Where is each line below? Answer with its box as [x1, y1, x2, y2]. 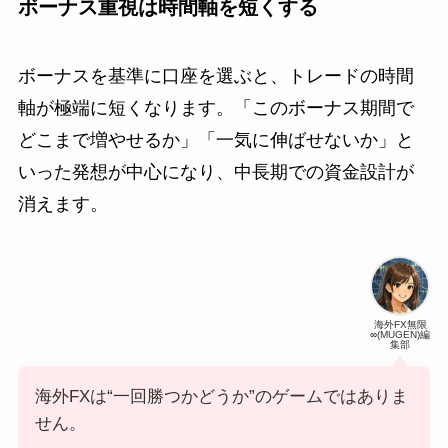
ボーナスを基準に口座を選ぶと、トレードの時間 [17, 66, 414, 87]
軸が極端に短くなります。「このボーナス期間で [17, 98, 414, 119]
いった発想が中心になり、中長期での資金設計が [17, 162, 414, 183]
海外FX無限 [373, 319, 427, 331]
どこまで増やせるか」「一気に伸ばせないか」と [17, 130, 414, 151]
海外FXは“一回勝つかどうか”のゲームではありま [34, 387, 408, 407]
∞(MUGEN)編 [370, 329, 431, 341]
